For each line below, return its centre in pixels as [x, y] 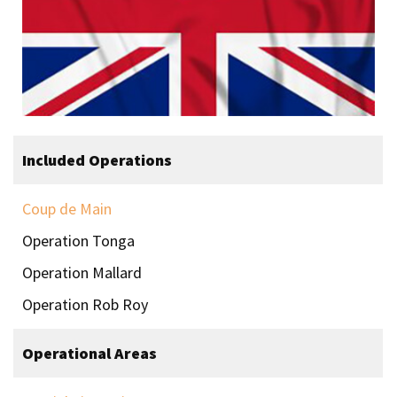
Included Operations [97, 160]
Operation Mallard [82, 272]
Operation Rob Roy [85, 304]
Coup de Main [67, 208]
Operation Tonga [78, 240]
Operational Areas [90, 353]
